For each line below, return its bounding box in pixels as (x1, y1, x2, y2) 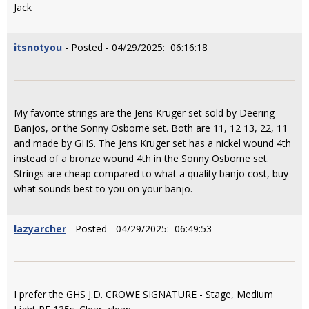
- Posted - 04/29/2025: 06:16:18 (62, 41, 208, 54)
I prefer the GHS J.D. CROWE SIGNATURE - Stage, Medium (14, 288, 273, 301)
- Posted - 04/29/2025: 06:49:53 (66, 222, 212, 235)
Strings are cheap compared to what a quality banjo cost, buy (14, 167, 288, 180)
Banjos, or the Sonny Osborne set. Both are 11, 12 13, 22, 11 (14, 121, 288, 134)
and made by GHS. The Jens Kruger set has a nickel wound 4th (14, 137, 291, 150)
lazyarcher (14, 222, 66, 235)
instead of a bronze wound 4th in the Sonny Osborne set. (14, 152, 269, 165)
